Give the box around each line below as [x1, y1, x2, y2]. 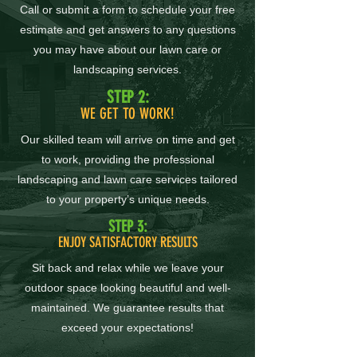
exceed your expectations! [61, 321, 194, 334]
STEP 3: [108, 217, 147, 236]
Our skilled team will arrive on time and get [20, 133, 235, 146]
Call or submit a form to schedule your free [20, 3, 235, 16]
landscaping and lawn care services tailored [18, 173, 237, 186]
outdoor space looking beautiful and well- [24, 281, 231, 294]
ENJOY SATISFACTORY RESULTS [57, 233, 198, 251]
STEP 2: [106, 87, 149, 107]
